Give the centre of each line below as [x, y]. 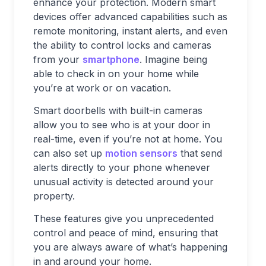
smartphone [111, 60]
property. [54, 196]
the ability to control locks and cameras [122, 45]
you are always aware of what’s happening [130, 247]
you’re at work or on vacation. [102, 88]
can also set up [69, 153]
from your [58, 60]
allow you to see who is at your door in [122, 125]
